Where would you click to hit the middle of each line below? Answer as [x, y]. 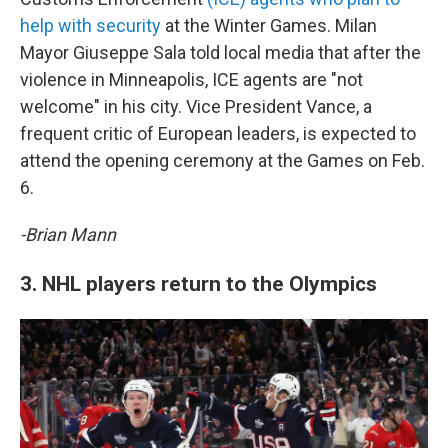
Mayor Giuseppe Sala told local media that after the [220, 52]
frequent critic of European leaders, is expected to [218, 133]
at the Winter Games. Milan [269, 25]
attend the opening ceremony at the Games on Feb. [222, 160]
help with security [90, 25]
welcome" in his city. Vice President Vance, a [196, 106]
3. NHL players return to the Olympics [198, 283]
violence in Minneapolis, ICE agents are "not [191, 79]
